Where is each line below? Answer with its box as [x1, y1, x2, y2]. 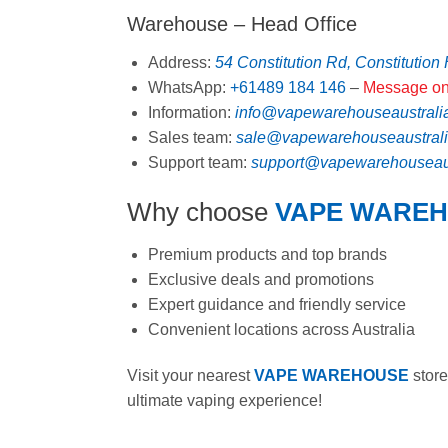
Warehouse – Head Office [127, 13, 357, 36]
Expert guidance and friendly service [147, 296, 406, 314]
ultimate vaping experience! [127, 391, 322, 409]
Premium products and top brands [147, 246, 387, 264]
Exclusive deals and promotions [147, 271, 374, 289]
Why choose [127, 198, 275, 227]
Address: [147, 54, 215, 72]
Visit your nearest [127, 366, 254, 384]
